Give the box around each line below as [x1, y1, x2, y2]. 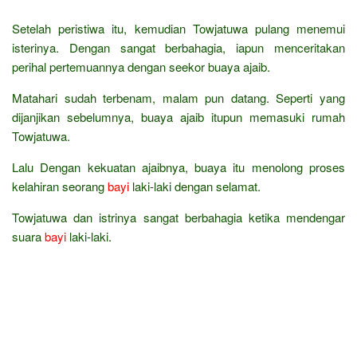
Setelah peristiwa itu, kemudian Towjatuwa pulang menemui [12, 19, 345, 37]
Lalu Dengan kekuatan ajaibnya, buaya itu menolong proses [12, 158, 345, 175]
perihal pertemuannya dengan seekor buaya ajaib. [12, 57, 270, 75]
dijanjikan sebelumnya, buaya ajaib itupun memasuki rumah [12, 108, 345, 125]
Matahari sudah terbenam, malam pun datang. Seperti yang [12, 88, 345, 106]
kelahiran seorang [12, 177, 108, 194]
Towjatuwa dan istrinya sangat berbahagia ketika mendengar [12, 208, 345, 226]
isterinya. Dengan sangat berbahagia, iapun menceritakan [12, 38, 345, 56]
